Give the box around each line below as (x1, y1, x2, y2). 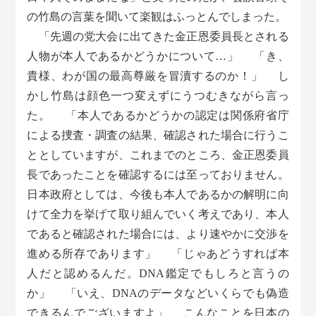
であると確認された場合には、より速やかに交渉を (27, 228, 289, 241)
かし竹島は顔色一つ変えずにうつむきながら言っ (27, 90, 289, 102)
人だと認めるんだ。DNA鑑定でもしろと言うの (27, 267, 289, 280)
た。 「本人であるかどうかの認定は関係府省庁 (27, 109, 289, 122)
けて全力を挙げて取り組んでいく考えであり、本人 (27, 208, 289, 221)
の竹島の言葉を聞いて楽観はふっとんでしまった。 (27, 11, 287, 23)
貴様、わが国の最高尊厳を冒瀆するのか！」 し (27, 70, 289, 83)
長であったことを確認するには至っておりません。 (27, 169, 289, 181)
